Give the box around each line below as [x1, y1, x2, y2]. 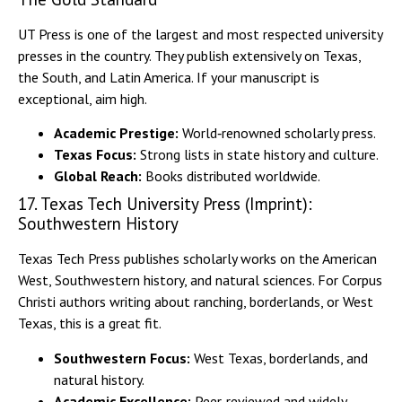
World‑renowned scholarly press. [179, 124, 376, 143]
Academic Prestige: [54, 124, 179, 143]
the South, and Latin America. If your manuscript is [18, 67, 319, 86]
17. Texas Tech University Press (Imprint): [18, 193, 312, 215]
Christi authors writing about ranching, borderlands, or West [18, 293, 373, 311]
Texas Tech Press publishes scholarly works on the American [18, 249, 377, 268]
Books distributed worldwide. [142, 167, 320, 186]
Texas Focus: [54, 145, 140, 164]
